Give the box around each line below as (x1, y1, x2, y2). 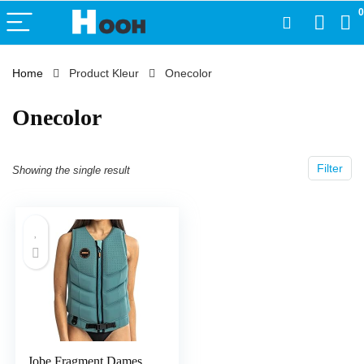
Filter (317, 162, 343, 175)
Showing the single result (12, 164, 130, 176)
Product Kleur (69, 67, 139, 80)
